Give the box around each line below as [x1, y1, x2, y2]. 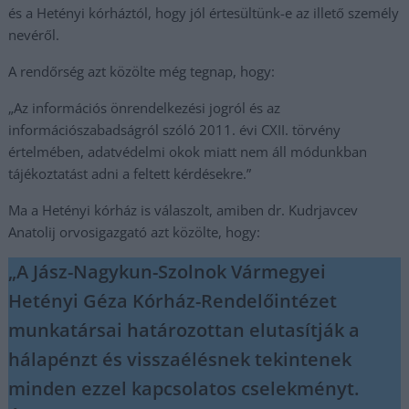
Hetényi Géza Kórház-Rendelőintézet [8, 288, 338, 313]
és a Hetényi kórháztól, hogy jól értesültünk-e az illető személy [8, 4, 400, 22]
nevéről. [8, 26, 60, 44]
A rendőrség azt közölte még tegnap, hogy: [8, 62, 276, 80]
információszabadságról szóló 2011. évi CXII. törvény [8, 121, 341, 139]
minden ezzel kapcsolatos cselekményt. [8, 376, 360, 401]
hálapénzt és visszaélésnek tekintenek [8, 347, 352, 372]
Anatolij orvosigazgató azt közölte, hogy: [8, 223, 261, 241]
